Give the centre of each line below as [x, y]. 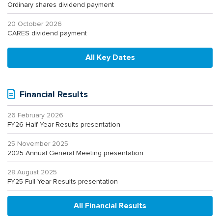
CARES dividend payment [47, 33]
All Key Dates [110, 58]
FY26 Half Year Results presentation [64, 125]
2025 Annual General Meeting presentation [75, 153]
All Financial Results [110, 206]
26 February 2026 [35, 115]
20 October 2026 [35, 24]
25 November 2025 [38, 144]
